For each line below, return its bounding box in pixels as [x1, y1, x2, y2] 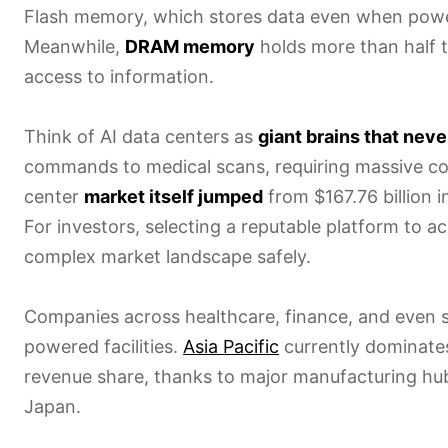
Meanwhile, [24, 35, 125, 57]
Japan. [24, 395, 81, 417]
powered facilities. [24, 335, 183, 357]
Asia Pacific [183, 335, 279, 357]
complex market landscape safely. [24, 245, 311, 267]
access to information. [24, 65, 214, 87]
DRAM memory [125, 35, 255, 57]
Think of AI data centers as [24, 125, 258, 147]
